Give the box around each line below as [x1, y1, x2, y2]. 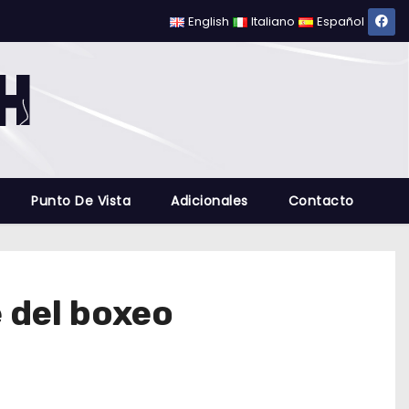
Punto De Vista [31, 192, 131, 210]
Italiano [251, 13, 296, 30]
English [188, 13, 230, 30]
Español [317, 13, 364, 30]
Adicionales [171, 192, 248, 210]
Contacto [288, 192, 354, 210]
